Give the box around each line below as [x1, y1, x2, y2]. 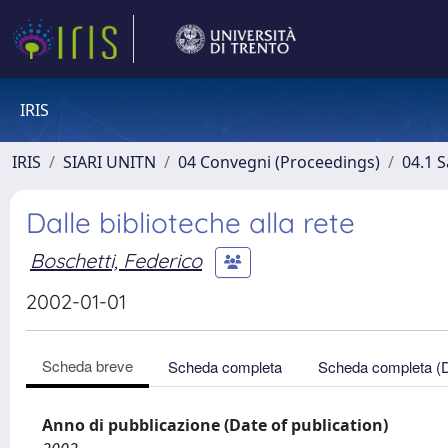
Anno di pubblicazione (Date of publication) [42, 414, 388, 436]
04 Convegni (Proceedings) [178, 151, 380, 173]
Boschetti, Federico [30, 247, 202, 273]
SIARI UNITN [63, 151, 156, 173]
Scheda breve [42, 355, 133, 376]
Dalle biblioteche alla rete [26, 205, 355, 240]
